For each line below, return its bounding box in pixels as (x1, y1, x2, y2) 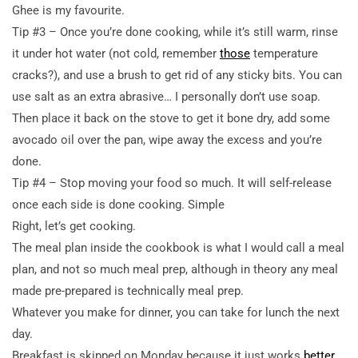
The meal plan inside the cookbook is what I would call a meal (12, 240, 344, 255)
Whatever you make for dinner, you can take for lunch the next (12, 304, 340, 320)
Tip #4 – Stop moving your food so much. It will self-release (12, 175, 332, 190)
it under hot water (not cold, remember (12, 46, 220, 61)
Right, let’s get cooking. (12, 218, 136, 233)
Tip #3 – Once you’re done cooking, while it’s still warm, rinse (12, 24, 338, 39)
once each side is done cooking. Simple (12, 197, 225, 212)
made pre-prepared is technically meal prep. (12, 283, 244, 298)
